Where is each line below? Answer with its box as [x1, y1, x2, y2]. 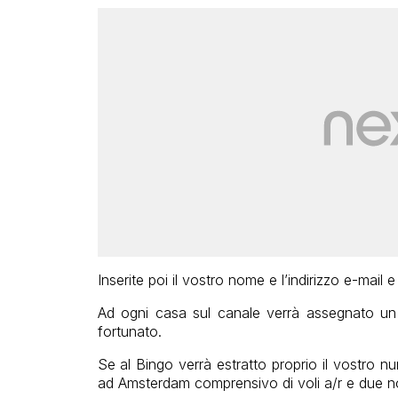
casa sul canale [155, 303, 260, 322]
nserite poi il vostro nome [100, 270, 265, 289]
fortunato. [97, 322, 162, 340]
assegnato [306, 303, 374, 322]
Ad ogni [97, 303, 149, 322]
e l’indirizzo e [268, 270, 352, 289]
